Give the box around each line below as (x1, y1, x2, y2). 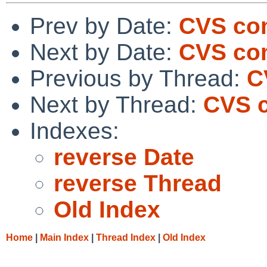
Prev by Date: (30, 13, 179, 39)
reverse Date (54, 144, 194, 170)
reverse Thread (54, 170, 222, 196)
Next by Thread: (30, 91, 203, 117)
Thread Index (96, 232, 156, 243)
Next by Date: (30, 39, 179, 65)
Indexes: (30, 117, 119, 144)
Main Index (40, 232, 89, 243)
